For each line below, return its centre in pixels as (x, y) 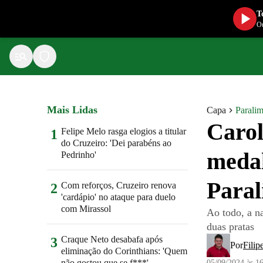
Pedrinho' (79, 155)
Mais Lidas (72, 110)
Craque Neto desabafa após (112, 239)
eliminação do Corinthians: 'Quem (124, 251)
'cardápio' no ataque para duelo (118, 197)
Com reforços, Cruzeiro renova (119, 185)
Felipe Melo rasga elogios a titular (124, 131)
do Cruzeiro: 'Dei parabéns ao (116, 143)
